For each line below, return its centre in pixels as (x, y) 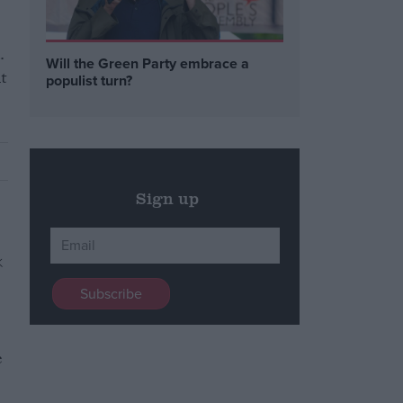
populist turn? (90, 81)
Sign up (167, 197)
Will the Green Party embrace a (148, 64)
